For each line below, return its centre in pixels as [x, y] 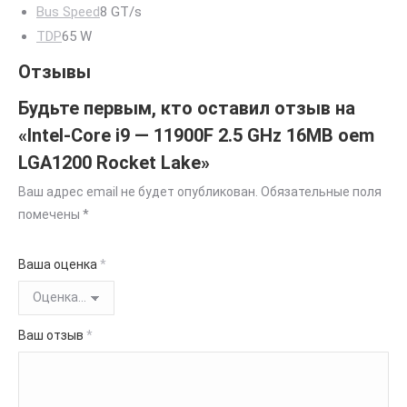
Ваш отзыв [52, 335]
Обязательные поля [321, 191]
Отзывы [55, 71]
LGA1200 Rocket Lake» [114, 162]
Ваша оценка [59, 264]
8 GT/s [121, 11]
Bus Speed [68, 11]
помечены [50, 214]
